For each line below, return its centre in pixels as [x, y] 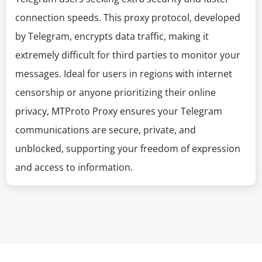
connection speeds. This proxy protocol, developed [128, 18]
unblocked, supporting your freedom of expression [128, 149]
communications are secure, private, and [106, 130]
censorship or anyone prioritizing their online [116, 92]
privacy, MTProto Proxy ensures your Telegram [119, 111]
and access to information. [74, 167]
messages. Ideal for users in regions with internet [124, 74]
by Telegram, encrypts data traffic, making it [112, 36]
